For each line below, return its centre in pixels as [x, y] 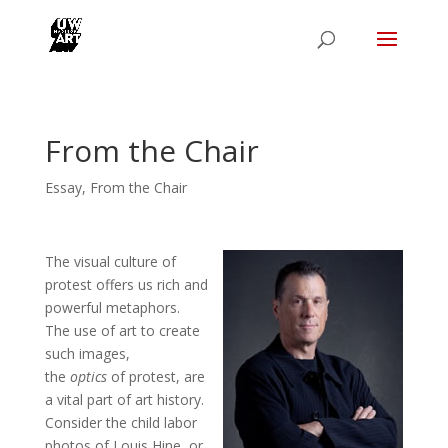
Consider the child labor [120, 422]
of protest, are [155, 376]
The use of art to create [122, 330]
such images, [87, 353]
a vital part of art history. [124, 399]
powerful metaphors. [112, 307]
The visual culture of [110, 261]
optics [88, 376]
